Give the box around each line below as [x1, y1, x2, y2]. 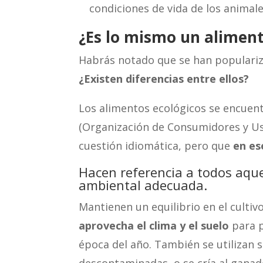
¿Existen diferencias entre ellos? [79, 71, 249, 86]
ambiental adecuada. [79, 176, 208, 194]
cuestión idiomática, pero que [79, 138, 234, 153]
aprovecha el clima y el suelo [79, 218, 230, 232]
